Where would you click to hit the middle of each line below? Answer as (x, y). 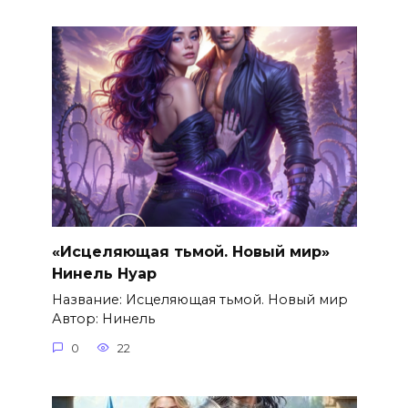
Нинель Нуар (104, 273)
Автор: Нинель (103, 319)
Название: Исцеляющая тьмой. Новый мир (199, 300)
